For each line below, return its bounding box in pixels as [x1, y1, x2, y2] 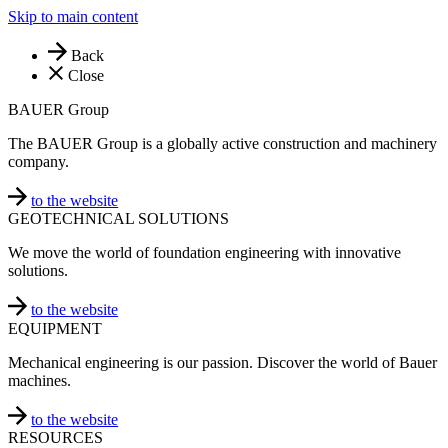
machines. [8, 371, 71, 389]
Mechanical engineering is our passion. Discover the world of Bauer [8, 353, 437, 371]
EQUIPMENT [8, 319, 102, 337]
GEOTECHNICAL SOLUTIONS [8, 210, 229, 228]
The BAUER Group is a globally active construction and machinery [8, 135, 437, 153]
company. [8, 153, 69, 171]
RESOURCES [8, 428, 103, 446]
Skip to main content [8, 8, 138, 25]
